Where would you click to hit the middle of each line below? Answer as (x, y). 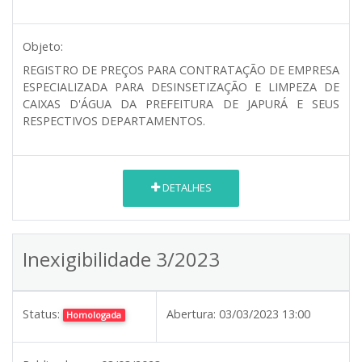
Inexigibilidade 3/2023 (121, 259)
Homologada (94, 314)
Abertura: (191, 314)
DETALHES (185, 188)
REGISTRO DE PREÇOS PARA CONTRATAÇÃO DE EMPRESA (181, 69)
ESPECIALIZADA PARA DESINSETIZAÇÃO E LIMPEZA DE (181, 86)
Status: (41, 314)
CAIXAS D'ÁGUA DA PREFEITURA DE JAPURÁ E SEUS (181, 103)
